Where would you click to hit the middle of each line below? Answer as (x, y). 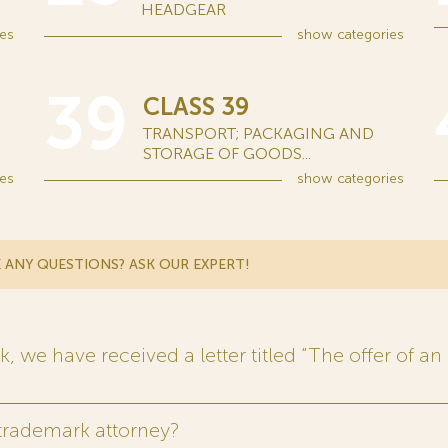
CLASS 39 (196, 106)
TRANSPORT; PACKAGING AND (258, 133)
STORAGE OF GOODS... (227, 153)
